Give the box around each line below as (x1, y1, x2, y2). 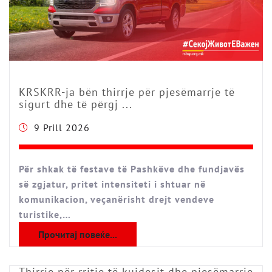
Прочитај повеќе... (38, 228, 117, 241)
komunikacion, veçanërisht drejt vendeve (19, 193, 214, 206)
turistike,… (19, 208, 71, 221)
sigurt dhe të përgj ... (19, 97, 132, 112)
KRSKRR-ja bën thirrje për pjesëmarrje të (19, 85, 235, 100)
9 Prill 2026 (34, 121, 90, 134)
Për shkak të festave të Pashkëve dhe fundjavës (19, 163, 245, 175)
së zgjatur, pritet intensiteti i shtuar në (19, 178, 206, 191)
